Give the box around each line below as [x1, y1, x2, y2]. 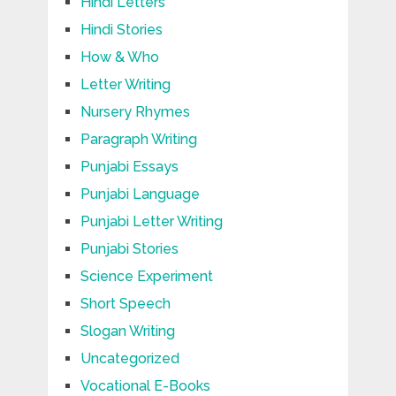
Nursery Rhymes [80, 103, 190, 121]
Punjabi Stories [80, 240, 179, 258]
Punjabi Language [80, 186, 200, 203]
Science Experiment [80, 268, 213, 286]
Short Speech [80, 295, 171, 313]
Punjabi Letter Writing [80, 213, 223, 231]
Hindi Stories [80, 21, 163, 39]
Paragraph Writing [80, 131, 197, 148]
